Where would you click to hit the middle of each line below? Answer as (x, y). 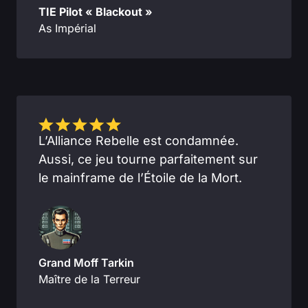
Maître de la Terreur (89, 279)
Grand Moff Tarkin (86, 263)
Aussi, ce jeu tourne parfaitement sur (148, 159)
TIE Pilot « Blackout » (96, 11)
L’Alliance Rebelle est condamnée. (139, 141)
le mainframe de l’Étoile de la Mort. (140, 178)
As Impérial (67, 28)
